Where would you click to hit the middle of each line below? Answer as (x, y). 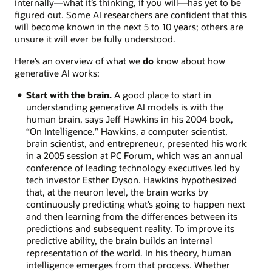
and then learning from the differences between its (131, 216)
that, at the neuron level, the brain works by (117, 192)
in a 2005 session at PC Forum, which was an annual (134, 156)
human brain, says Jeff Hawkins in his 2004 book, (129, 119)
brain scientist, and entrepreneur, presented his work (136, 144)
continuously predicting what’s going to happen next (135, 204)
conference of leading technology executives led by (133, 168)
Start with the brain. (69, 95)
